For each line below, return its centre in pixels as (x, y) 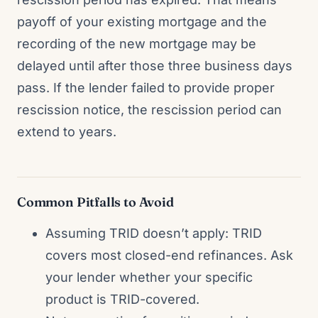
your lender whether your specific (149, 277)
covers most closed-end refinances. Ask (169, 255)
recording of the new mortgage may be (137, 44)
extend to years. (67, 132)
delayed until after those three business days (155, 66)
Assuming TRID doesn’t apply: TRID (154, 233)
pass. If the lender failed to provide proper (146, 88)
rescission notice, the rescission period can (149, 110)
